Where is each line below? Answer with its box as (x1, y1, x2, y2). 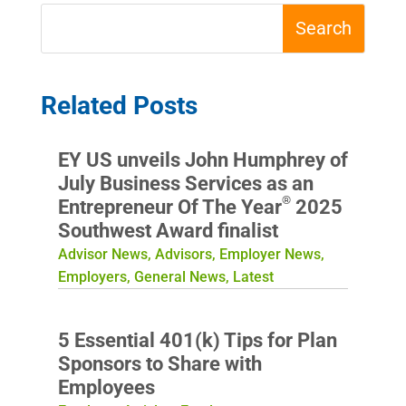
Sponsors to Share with (57, 352, 262, 375)
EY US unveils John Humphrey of (57, 148, 348, 171)
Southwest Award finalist (57, 218, 278, 242)
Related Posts (40, 90, 198, 121)
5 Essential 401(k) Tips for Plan (57, 328, 337, 352)
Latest (232, 267, 274, 285)
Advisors (154, 245, 212, 263)
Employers (57, 267, 127, 285)
